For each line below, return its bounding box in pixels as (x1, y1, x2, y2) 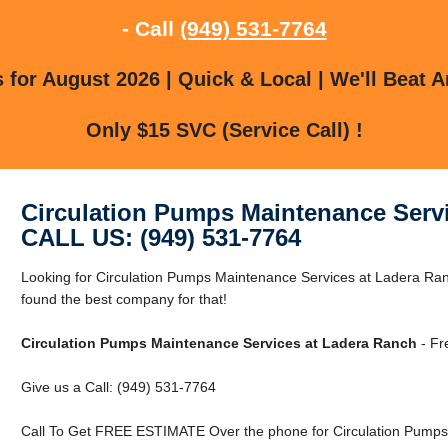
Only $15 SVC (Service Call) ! (85, 118, 363, 141)
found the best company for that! (20, 290, 227, 307)
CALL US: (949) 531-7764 (20, 223, 301, 251)
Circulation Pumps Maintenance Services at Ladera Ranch (20, 334, 417, 351)
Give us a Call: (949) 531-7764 (20, 378, 216, 395)
